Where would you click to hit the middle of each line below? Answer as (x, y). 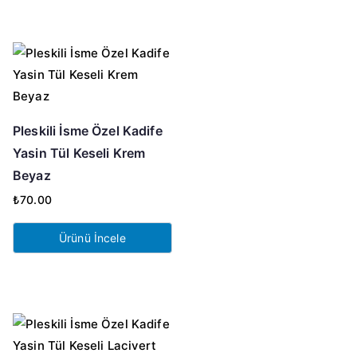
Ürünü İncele (92, 238)
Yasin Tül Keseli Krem (79, 153)
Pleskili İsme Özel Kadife (88, 131)
